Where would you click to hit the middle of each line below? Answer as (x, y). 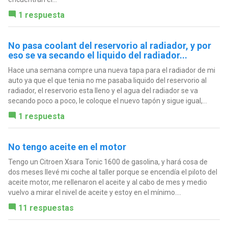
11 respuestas (46, 208)
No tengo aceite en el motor (67, 147)
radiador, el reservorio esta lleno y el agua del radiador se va (103, 90)
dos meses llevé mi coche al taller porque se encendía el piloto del (112, 172)
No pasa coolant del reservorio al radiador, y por (109, 45)
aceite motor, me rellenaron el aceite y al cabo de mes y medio (107, 182)
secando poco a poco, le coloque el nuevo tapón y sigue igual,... (107, 101)
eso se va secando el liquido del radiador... (97, 55)
